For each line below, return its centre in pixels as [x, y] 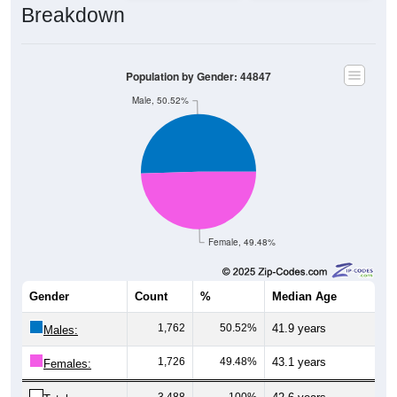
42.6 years [299, 377]
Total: [58, 378]
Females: [67, 343]
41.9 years [299, 307]
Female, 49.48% [242, 222]
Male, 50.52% [160, 80]
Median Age [304, 276]
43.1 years [299, 341]
